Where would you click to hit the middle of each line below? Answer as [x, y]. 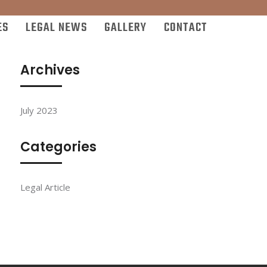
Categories [58, 147]
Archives [50, 70]
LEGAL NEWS [56, 28]
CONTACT [186, 28]
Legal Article [45, 187]
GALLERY [125, 28]
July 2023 [39, 110]
